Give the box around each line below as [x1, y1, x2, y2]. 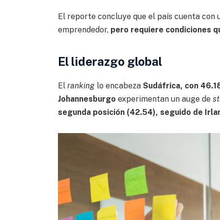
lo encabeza [94, 81, 143, 90]
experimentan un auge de [115, 94, 213, 104]
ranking [67, 81, 95, 90]
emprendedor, [57, 25, 110, 35]
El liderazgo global [57, 54, 162, 68]
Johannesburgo [57, 94, 116, 104]
